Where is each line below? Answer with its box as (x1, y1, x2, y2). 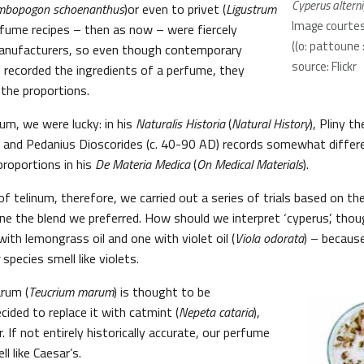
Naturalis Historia (136, 114, 225, 133)
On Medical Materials (197, 154, 303, 174)
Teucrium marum (28, 282, 114, 301)
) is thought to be (114, 282, 210, 301)
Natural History (232, 114, 310, 133)
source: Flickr (292, 57, 357, 76)
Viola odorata (235, 228, 304, 248)
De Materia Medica (95, 154, 190, 174)
